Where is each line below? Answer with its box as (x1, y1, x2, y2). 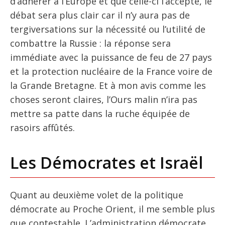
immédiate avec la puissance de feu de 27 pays (10, 51, 212, 63)
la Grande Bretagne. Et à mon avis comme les (10, 79, 206, 91)
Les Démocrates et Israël (10, 151, 203, 173)
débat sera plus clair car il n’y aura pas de (10, 9, 190, 21)
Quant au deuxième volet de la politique (10, 188, 183, 201)
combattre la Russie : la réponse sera (10, 37, 171, 49)
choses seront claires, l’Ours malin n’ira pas (10, 93, 197, 105)
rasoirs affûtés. (10, 121, 75, 134)
